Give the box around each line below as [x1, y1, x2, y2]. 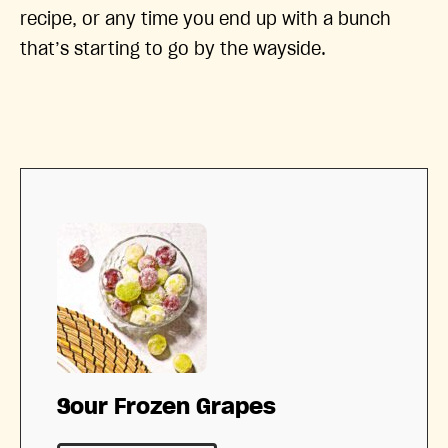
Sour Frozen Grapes [57, 395, 276, 418]
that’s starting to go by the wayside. [20, 41, 326, 60]
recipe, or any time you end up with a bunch [20, 11, 391, 30]
